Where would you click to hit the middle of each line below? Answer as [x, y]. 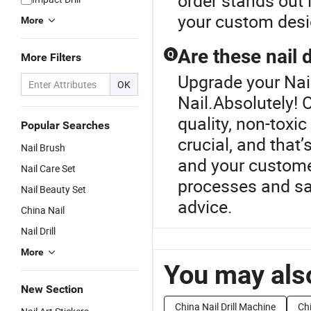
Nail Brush [43, 148]
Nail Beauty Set [53, 189]
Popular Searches [65, 125]
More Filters [51, 57]
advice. [205, 207]
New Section [52, 289]
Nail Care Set [48, 168]
